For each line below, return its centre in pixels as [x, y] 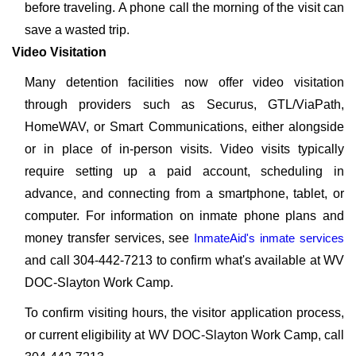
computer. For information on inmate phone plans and [184, 216]
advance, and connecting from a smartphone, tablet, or [184, 193]
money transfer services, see [110, 238]
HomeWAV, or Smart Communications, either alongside [184, 127]
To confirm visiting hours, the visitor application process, [184, 313]
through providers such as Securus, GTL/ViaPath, [184, 104]
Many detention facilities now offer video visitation [184, 82]
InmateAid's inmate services [269, 238]
